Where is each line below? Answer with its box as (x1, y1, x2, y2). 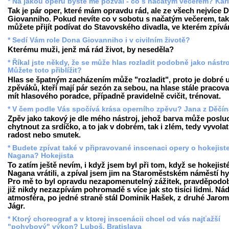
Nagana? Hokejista (8, 151, 74, 159)
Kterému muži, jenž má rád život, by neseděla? (8, 45, 174, 54)
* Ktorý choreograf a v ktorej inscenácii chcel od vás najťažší (8, 215, 220, 223)
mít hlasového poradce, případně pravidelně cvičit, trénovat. (8, 91, 221, 100)
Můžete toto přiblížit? (8, 66, 82, 74)
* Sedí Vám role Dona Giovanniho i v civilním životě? (8, 36, 190, 44)
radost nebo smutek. (8, 130, 81, 139)
